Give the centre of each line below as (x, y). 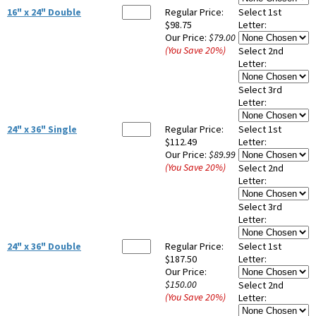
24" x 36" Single (42, 129)
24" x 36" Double (44, 247)
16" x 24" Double (44, 12)
